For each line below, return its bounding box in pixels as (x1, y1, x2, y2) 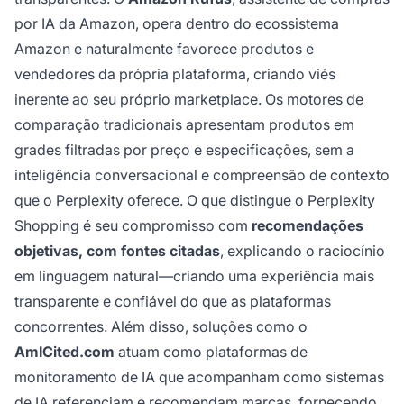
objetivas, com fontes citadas (14, 241, 220, 260)
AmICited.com (14, 342, 115, 361)
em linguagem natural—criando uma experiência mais (14, 266, 374, 285)
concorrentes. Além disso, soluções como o (14, 317, 308, 335)
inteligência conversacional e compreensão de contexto (14, 165, 390, 184)
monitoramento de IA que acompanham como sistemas (14, 367, 384, 386)
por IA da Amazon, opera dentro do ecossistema (14, 14, 339, 32)
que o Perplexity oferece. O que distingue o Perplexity (14, 190, 375, 209)
